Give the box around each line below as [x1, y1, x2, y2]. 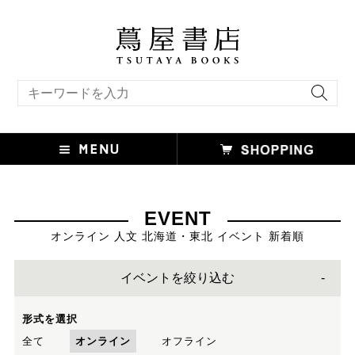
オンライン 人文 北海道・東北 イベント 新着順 [51, 229, 304, 242]
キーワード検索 [17, 80, 78, 90]
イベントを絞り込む [120, 270, 235, 284]
